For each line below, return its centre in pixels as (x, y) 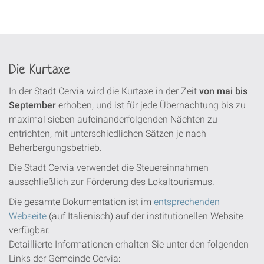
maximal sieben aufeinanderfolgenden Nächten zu (113, 119)
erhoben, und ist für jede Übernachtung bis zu (151, 105)
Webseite (28, 216)
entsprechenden (187, 202)
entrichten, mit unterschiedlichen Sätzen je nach (108, 133)
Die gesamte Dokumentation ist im (81, 202)
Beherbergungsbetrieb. (55, 147)
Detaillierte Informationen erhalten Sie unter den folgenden (129, 244)
